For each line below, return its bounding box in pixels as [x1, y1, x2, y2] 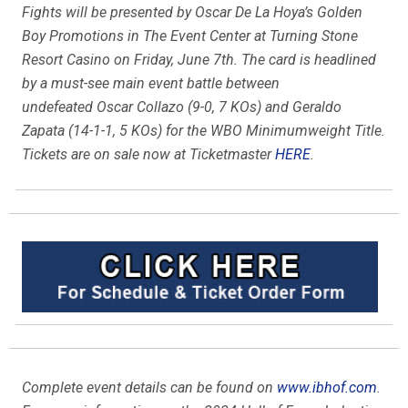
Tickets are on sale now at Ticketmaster [22, 145, 275, 163]
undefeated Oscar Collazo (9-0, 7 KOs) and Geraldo [22, 97, 342, 116]
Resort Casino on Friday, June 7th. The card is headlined [22, 50, 376, 68]
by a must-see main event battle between [22, 74, 280, 92]
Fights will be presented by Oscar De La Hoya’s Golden [22, 3, 362, 21]
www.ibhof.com [277, 378, 377, 396]
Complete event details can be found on [22, 378, 277, 396]
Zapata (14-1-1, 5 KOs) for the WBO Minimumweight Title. [22, 121, 385, 139]
